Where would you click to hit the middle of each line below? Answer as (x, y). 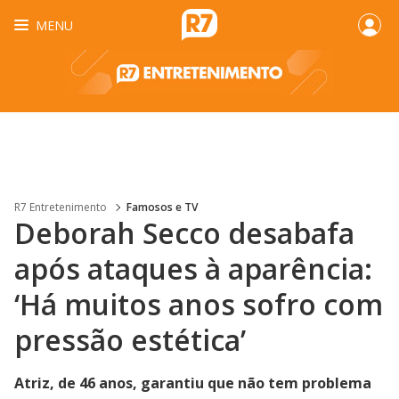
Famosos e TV (162, 207)
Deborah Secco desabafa (184, 233)
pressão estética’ (130, 340)
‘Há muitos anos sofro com (199, 304)
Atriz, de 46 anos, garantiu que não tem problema (193, 383)
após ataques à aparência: (193, 269)
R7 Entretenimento (61, 207)
